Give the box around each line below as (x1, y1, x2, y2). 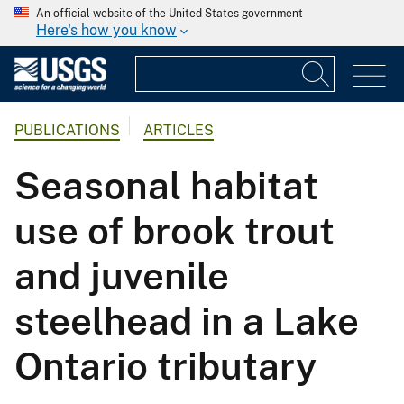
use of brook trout (14, 208, 335, 253)
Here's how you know (36, 22, 177, 39)
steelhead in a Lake (14, 298, 359, 344)
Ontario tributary (14, 344, 317, 389)
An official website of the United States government (36, 7, 303, 20)
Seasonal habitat (14, 163, 318, 208)
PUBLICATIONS (14, 122, 120, 140)
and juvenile (14, 253, 229, 298)
